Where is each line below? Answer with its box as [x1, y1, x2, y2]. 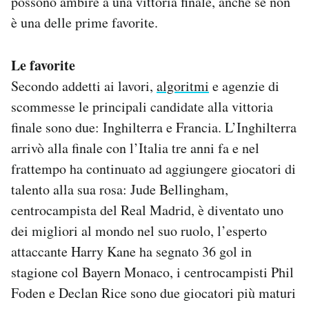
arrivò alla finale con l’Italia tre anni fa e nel [11, 138, 259, 157]
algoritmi [157, 76, 209, 95]
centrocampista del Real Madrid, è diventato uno [11, 200, 283, 219]
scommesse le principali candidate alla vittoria [11, 97, 273, 116]
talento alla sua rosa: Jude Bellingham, [11, 179, 228, 199]
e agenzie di [209, 76, 279, 95]
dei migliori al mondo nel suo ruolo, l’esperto [11, 221, 267, 240]
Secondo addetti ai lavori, [11, 76, 157, 95]
